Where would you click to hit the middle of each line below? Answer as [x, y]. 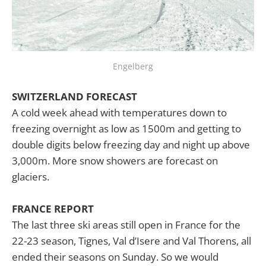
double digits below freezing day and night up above [131, 144]
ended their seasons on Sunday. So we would [115, 256]
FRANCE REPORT [53, 208]
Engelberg [133, 66]
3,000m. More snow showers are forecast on [115, 160]
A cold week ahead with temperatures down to [119, 112]
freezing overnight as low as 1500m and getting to [126, 128]
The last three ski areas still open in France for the [126, 224]
